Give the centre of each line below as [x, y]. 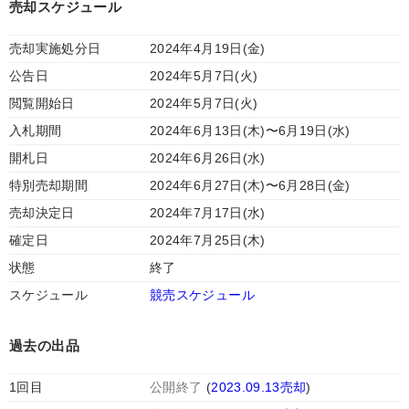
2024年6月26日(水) [208, 158]
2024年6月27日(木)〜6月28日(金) [250, 185]
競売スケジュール [202, 295]
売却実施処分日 [55, 48]
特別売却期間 [49, 185]
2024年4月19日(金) [208, 48]
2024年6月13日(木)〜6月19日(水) [250, 131]
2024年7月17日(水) [208, 213]
